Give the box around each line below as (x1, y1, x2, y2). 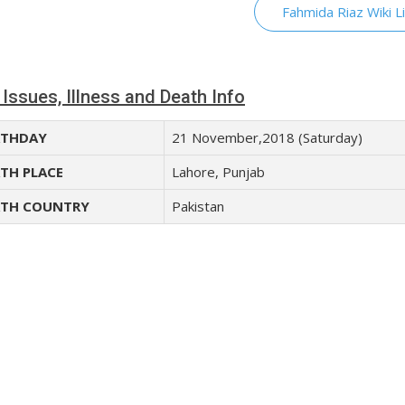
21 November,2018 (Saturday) (172, 128, 363, 146)
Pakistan (172, 197, 224, 215)
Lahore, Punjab (172, 163, 265, 181)
